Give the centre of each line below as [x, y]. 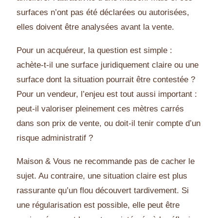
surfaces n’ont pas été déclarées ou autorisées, [103, 13]
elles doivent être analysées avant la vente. [95, 27]
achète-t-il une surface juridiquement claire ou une [108, 65]
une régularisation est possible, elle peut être [98, 205]
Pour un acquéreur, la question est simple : [94, 51]
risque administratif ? [55, 138]
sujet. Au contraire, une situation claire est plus [102, 176]
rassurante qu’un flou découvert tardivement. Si [103, 191]
